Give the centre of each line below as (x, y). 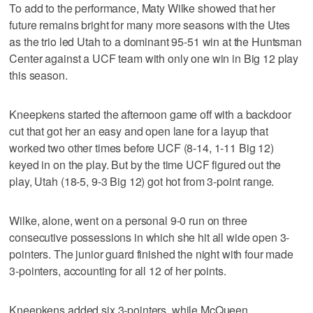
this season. (38, 75)
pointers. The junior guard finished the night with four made (151, 254)
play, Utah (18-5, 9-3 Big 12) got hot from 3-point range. (142, 181)
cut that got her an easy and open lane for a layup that (139, 131)
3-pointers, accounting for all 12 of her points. (118, 270)
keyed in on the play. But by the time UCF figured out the (145, 164)
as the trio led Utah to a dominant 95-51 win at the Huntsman (155, 41)
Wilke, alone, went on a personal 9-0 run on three (128, 220)
